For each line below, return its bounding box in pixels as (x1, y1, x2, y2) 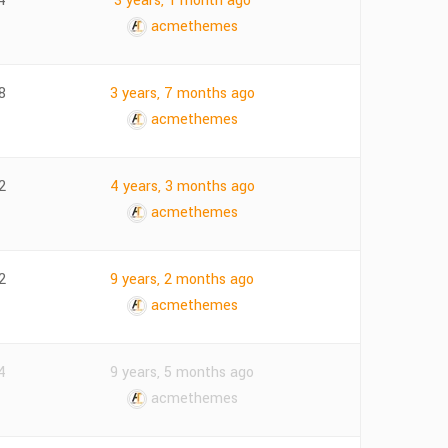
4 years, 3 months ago (109, 176, 255, 197)
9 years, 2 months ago (110, 269, 255, 290)
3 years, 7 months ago (109, 83, 255, 104)
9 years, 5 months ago (110, 362, 255, 383)
